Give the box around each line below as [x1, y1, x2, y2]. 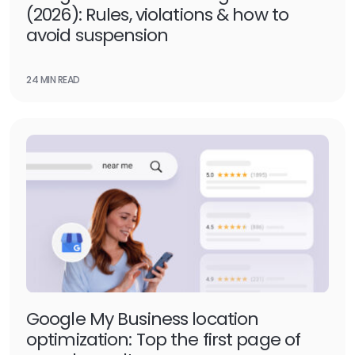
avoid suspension [26, 23, 173, 48]
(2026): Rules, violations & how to [26, 2, 289, 27]
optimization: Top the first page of [26, 327, 301, 352]
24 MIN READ [26, 73, 80, 86]
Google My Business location [26, 307, 259, 331]
